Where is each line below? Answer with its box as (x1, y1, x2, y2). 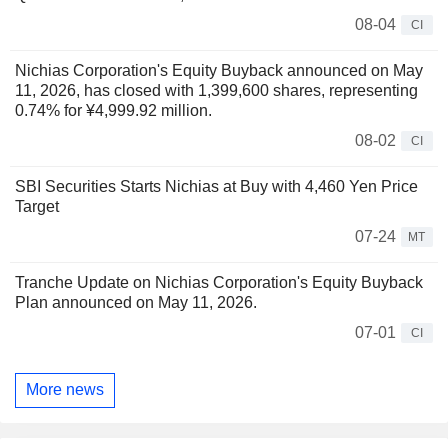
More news (26, 381, 104, 399)
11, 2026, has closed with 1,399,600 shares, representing (15, 81, 418, 99)
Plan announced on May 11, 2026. (15, 293, 257, 311)
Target (15, 197, 59, 215)
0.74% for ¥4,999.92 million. (15, 101, 212, 119)
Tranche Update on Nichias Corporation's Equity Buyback (15, 273, 423, 291)
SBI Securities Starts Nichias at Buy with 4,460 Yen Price (15, 177, 418, 195)
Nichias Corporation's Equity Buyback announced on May (15, 61, 423, 79)
